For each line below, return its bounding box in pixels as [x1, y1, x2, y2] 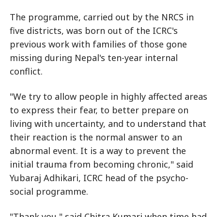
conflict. [10, 65, 43, 77]
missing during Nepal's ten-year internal [10, 52, 178, 64]
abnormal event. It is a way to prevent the [10, 145, 186, 157]
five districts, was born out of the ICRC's [10, 25, 178, 37]
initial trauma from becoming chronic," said [10, 158, 193, 170]
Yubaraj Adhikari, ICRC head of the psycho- [10, 172, 188, 184]
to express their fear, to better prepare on [10, 104, 188, 116]
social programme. [10, 186, 88, 198]
